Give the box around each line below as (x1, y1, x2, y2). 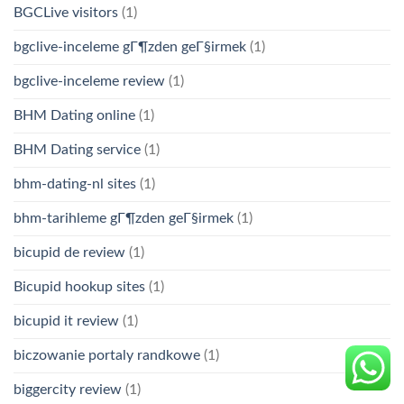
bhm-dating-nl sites (14, 177, 136, 192)
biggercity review (14, 382, 122, 398)
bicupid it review (14, 314, 119, 329)
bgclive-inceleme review (14, 74, 165, 89)
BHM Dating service (14, 142, 141, 158)
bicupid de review (14, 245, 125, 261)
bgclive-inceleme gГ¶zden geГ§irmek (14, 40, 246, 55)
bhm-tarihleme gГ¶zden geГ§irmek (14, 211, 234, 226)
